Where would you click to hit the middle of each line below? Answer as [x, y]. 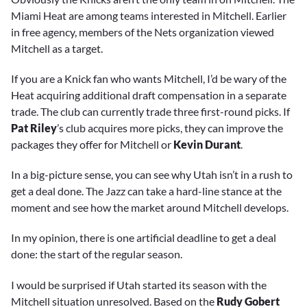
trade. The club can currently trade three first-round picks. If [150, 112]
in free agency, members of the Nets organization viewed [143, 32]
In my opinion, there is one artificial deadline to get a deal [144, 238]
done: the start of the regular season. [97, 254]
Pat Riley [34, 128]
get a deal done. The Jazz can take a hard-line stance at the [146, 191]
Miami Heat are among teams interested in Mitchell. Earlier [149, 16]
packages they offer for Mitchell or [92, 145]
